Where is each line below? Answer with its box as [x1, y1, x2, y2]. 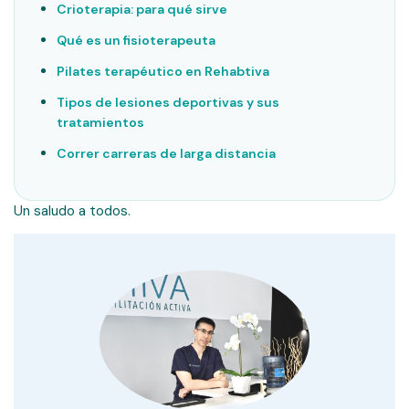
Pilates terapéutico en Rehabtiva [57, 63, 269, 80]
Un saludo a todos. [14, 202, 131, 221]
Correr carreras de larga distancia [57, 145, 276, 163]
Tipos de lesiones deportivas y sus [57, 94, 279, 111]
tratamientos [57, 114, 144, 131]
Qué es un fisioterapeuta [57, 32, 215, 49]
